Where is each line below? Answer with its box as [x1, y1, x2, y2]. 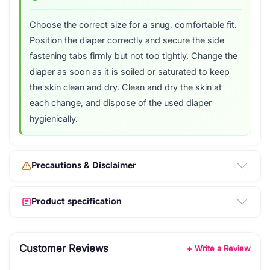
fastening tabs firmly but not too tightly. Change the [30, 50, 237, 61]
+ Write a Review [187, 243, 251, 253]
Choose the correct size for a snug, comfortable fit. [30, 19, 237, 30]
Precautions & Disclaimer [31, 160, 136, 171]
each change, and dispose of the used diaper [30, 97, 212, 108]
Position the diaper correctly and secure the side [30, 34, 224, 46]
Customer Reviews [19, 242, 108, 254]
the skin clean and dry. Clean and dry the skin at [30, 81, 222, 93]
